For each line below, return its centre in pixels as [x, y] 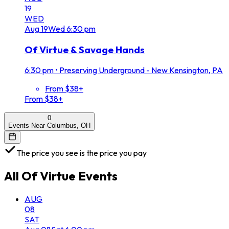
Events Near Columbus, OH [49, 126]
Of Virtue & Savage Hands [85, 49]
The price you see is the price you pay [82, 153]
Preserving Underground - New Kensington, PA [141, 70]
